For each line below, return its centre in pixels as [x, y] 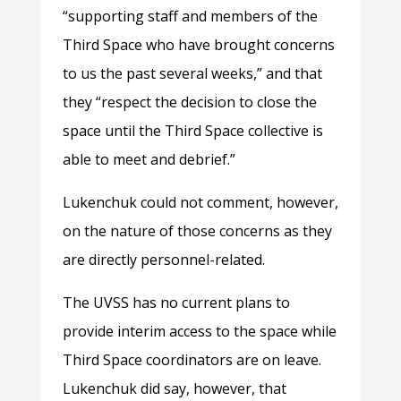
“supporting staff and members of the [190, 17]
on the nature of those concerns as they [197, 231]
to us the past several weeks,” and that [192, 74]
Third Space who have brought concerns [198, 45]
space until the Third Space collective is [192, 131]
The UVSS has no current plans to [176, 303]
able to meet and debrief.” [149, 160]
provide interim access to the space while [199, 332]
